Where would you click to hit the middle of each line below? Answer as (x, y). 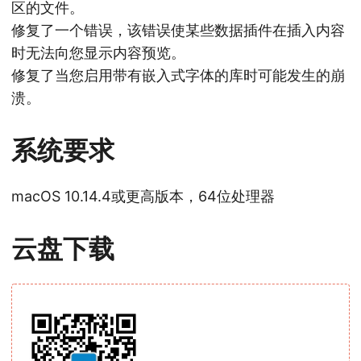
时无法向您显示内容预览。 (98, 53)
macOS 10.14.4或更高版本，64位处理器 (143, 197)
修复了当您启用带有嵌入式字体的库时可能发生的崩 (178, 76)
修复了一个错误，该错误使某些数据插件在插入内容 (178, 31)
